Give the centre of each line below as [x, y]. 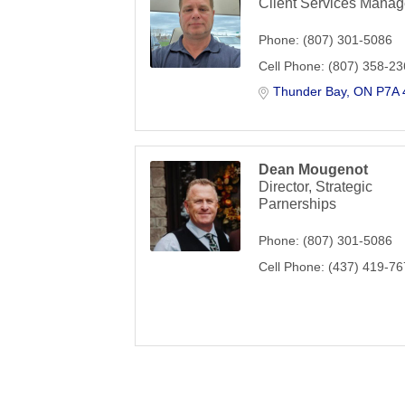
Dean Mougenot [314, 169]
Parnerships [298, 203]
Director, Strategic [316, 186]
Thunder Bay [310, 91]
